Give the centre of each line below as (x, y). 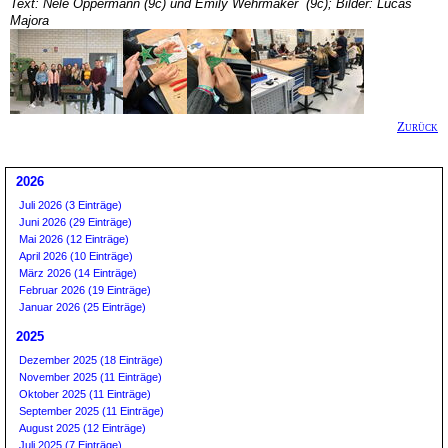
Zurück (417, 126)
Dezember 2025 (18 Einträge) (91, 360)
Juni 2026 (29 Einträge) (75, 222)
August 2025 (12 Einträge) (82, 428)
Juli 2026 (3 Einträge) (70, 205)
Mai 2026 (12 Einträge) (74, 239)
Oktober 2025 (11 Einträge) (85, 394)
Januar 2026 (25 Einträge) (82, 307)
